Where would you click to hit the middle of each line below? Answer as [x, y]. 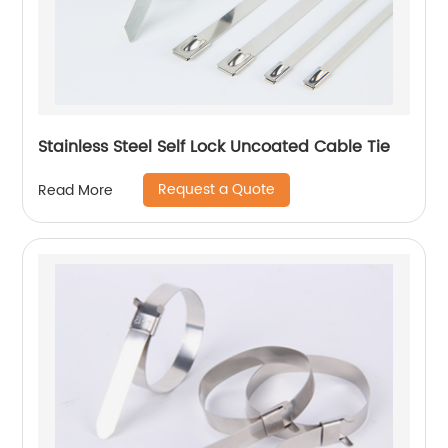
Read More [76, 190]
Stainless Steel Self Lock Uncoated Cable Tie [214, 147]
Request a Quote [217, 190]
